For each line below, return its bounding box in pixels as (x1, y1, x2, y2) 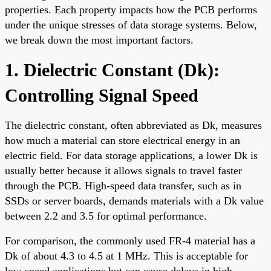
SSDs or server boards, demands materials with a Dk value (5, 194, 264, 207)
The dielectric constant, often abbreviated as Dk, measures (5, 119, 262, 131)
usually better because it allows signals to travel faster (5, 164, 242, 177)
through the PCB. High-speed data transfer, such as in (5, 179, 241, 192)
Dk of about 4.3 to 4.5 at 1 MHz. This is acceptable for (5, 249, 248, 262)
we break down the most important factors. (5, 33, 194, 46)
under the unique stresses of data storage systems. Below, (5, 18, 257, 31)
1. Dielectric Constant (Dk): (5, 59, 220, 80)
